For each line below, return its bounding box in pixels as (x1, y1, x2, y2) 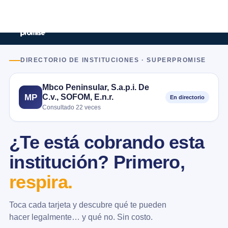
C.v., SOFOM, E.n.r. (42, 92, 113, 101)
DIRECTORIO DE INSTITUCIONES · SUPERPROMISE (20, 57, 206, 63)
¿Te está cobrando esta (9, 132, 205, 153)
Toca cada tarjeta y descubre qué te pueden (9, 200, 166, 209)
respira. (9, 172, 73, 192)
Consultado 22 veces (42, 104, 101, 111)
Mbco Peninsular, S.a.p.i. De (42, 82, 149, 92)
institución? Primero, (9, 152, 185, 173)
